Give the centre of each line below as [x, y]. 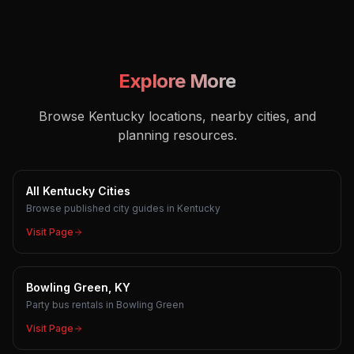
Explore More [177, 81]
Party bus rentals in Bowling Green [105, 305]
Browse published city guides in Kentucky [123, 208]
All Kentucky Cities [78, 191]
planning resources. [177, 135]
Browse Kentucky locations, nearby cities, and [177, 116]
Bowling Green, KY [78, 287]
